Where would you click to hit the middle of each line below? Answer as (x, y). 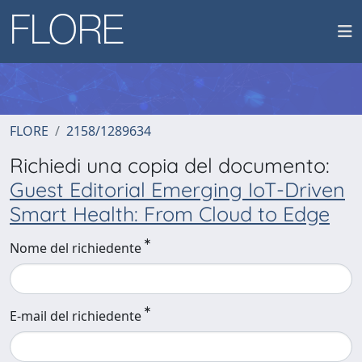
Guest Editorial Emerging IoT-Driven (177, 189)
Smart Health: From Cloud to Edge (170, 214)
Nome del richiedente (76, 248)
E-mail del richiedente (76, 316)
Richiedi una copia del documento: (170, 165)
